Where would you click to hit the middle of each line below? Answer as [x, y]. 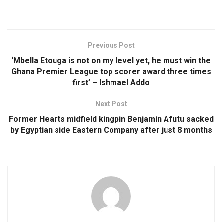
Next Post [111, 103]
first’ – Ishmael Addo [111, 82]
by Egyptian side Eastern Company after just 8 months [111, 130]
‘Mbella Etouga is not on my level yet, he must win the [111, 60]
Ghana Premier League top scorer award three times [111, 71]
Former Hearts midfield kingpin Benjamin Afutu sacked [111, 119]
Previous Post [111, 45]
